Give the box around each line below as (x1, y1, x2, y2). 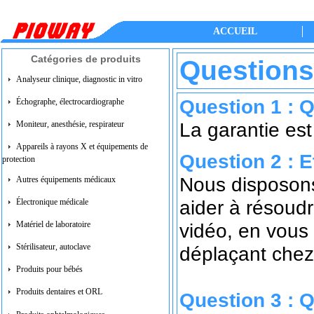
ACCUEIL (213, 26, 257, 36)
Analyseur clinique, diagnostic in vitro (16, 74, 142, 85)
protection (2, 154, 35, 164)
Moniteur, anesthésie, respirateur (16, 119, 124, 130)
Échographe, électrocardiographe (16, 97, 124, 107)
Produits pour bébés (16, 264, 83, 275)
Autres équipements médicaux (16, 175, 116, 185)
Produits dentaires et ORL (16, 287, 102, 297)
